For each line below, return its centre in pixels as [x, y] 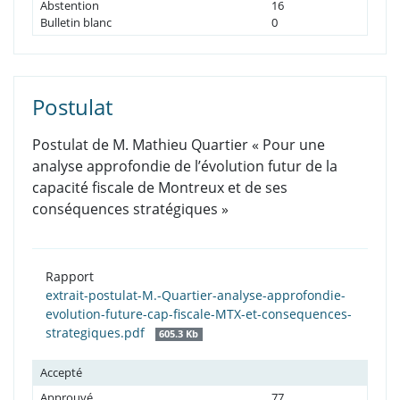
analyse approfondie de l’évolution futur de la [185, 167]
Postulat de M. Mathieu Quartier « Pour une [179, 145]
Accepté [61, 373]
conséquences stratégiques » [130, 209]
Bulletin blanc [76, 23]
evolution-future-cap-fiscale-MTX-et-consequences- [199, 314]
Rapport [70, 277]
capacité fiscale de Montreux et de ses [160, 188]
